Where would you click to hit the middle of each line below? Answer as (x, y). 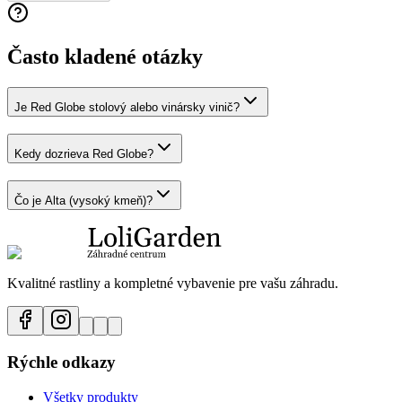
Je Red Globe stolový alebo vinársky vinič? (127, 108)
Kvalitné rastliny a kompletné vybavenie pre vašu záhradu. (173, 284)
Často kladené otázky (105, 57)
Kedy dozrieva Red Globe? (84, 153)
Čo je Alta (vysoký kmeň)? (83, 200)
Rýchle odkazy (61, 362)
